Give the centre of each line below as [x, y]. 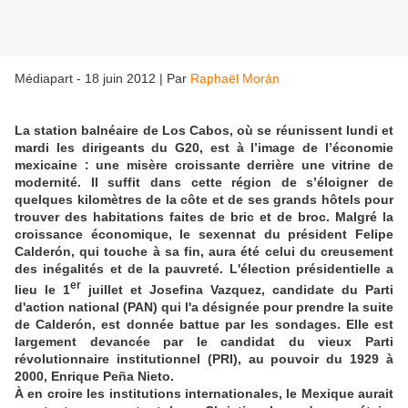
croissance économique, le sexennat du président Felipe [204, 235]
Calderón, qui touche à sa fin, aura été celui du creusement [204, 252]
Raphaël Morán [235, 79]
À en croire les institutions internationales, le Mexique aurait [204, 393]
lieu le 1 [42, 289]
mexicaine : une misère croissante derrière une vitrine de [204, 165]
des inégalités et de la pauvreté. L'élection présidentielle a [204, 269]
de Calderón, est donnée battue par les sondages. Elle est [204, 324]
